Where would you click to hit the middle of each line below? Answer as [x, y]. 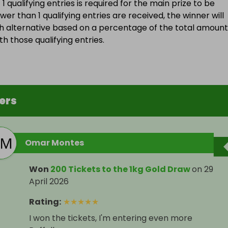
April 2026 [49, 182]
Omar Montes [54, 143]
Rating [44, 202]
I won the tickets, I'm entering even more [111, 218]
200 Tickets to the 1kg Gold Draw [120, 169]
